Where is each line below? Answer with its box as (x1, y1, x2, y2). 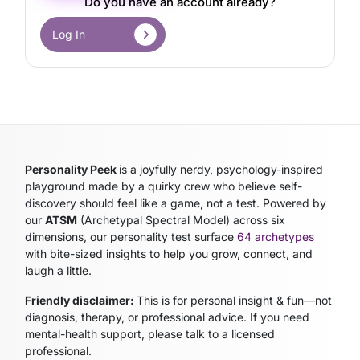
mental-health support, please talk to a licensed (25, 326, 276, 341)
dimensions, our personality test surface (25, 229, 238, 243)
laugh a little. (25, 263, 92, 277)
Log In (52, 27, 86, 42)
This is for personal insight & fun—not (137, 292, 333, 307)
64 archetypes (237, 229, 315, 243)
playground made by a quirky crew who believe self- (25, 178, 303, 193)
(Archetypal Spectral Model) (77, 212, 231, 227)
